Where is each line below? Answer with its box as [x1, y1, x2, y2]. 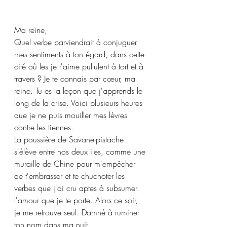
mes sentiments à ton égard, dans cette [14, 49, 147, 60]
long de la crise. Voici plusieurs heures [14, 97, 145, 108]
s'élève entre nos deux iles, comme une [14, 146, 148, 157]
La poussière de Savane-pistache [14, 134, 126, 145]
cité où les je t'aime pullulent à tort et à [14, 61, 146, 72]
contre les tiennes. [14, 122, 73, 133]
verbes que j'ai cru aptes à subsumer [14, 182, 140, 194]
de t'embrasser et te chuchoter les [14, 170, 127, 181]
